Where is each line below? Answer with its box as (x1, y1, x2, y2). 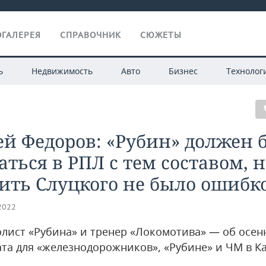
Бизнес (168, 65, 198, 77)
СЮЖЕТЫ (140, 30, 182, 40)
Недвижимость (31, 65, 93, 77)
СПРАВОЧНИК (60, 30, 121, 40)
